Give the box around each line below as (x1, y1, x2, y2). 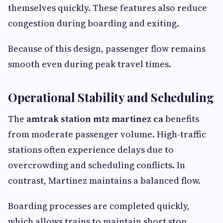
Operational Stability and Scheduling (8, 89, 214, 105)
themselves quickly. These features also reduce (8, 1, 207, 14)
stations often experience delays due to (8, 143, 174, 156)
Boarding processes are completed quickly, (8, 200, 190, 212)
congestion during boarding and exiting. (8, 17, 179, 29)
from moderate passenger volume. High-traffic (8, 128, 206, 140)
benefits (163, 112, 199, 125)
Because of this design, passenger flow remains (8, 42, 206, 55)
